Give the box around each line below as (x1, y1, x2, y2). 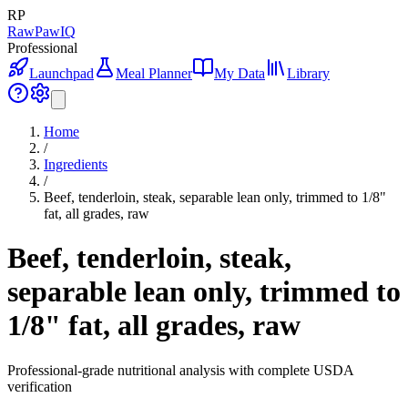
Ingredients (44, 157, 107, 172)
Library (287, 66, 330, 81)
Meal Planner (116, 66, 192, 81)
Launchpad (29, 66, 94, 81)
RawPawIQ (7, 24, 76, 39)
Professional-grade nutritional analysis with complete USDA (7, 362, 353, 378)
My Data (214, 66, 265, 81)
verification (7, 378, 72, 394)
